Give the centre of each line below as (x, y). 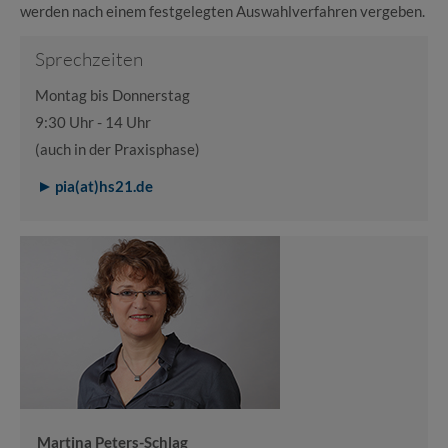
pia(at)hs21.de (104, 186)
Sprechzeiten (89, 58)
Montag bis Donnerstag (112, 94)
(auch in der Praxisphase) (117, 148)
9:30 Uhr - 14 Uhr (93, 121)
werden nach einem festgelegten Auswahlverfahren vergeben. (222, 11)
